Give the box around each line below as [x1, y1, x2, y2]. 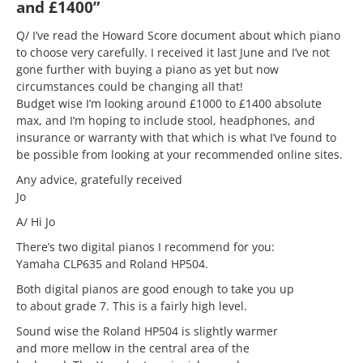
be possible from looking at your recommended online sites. [16, 147, 343, 162]
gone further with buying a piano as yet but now [16, 62, 279, 77]
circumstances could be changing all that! [16, 79, 243, 94]
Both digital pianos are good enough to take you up [16, 281, 294, 297]
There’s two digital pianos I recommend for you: [16, 239, 275, 254]
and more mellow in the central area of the [16, 340, 250, 356]
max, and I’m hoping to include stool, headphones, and [16, 113, 315, 128]
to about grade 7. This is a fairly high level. [16, 298, 247, 314]
